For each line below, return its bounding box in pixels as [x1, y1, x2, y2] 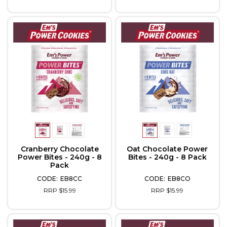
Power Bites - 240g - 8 [17, 153, 102, 162]
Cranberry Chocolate [20, 144, 99, 154]
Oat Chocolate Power [127, 144, 208, 154]
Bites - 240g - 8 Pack [128, 153, 207, 162]
